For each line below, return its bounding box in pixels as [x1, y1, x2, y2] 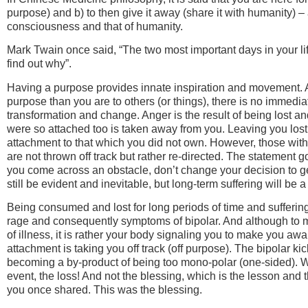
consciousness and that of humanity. [7, 20, 183, 32]
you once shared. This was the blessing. [7, 284, 202, 296]
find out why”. [7, 58, 71, 70]
